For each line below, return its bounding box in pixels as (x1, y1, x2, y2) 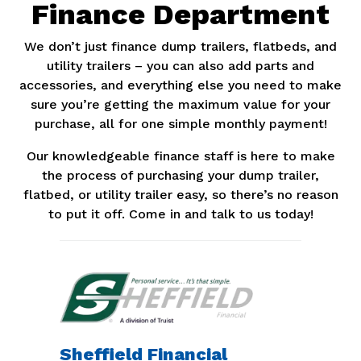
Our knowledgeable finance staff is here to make (26, 148, 335, 164)
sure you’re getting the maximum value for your (31, 97, 330, 113)
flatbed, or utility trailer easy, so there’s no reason (23, 187, 338, 203)
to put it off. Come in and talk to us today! (48, 206, 313, 222)
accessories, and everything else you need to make (19, 77, 342, 93)
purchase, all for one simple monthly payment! (34, 116, 327, 132)
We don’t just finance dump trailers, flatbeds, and (24, 39, 337, 55)
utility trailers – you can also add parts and (47, 58, 314, 74)
